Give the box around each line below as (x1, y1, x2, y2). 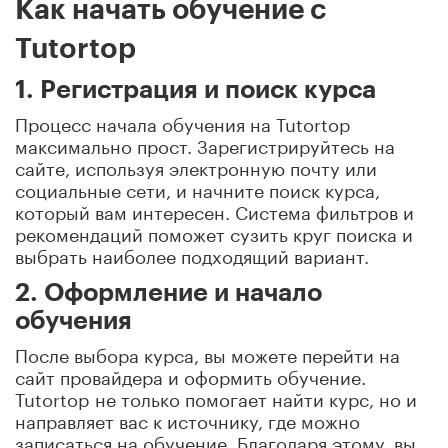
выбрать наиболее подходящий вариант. (15, 239, 369, 268)
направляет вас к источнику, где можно (15, 404, 360, 433)
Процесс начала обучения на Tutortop (15, 107, 351, 136)
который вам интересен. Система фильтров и (15, 195, 414, 224)
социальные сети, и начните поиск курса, (15, 173, 380, 202)
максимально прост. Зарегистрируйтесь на (15, 129, 395, 158)
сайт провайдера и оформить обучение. (15, 360, 366, 389)
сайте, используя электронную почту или (15, 151, 377, 180)
